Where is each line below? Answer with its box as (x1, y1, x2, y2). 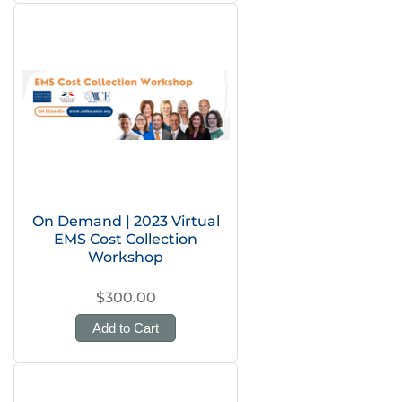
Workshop (88, 249, 163, 266)
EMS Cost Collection (54, 231, 197, 248)
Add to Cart (92, 320, 159, 336)
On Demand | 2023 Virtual (31, 213, 220, 230)
